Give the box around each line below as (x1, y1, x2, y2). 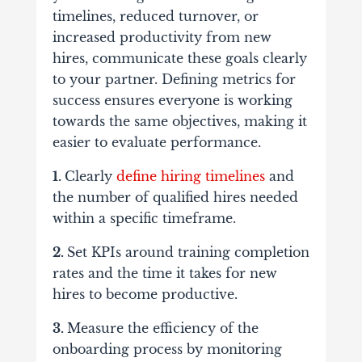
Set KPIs (66, 243, 121, 260)
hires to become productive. (52, 285, 238, 302)
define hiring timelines (116, 167, 265, 184)
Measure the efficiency (66, 319, 216, 336)
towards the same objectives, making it (52, 112, 307, 129)
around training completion (120, 243, 309, 260)
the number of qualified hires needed (52, 188, 298, 205)
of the (215, 319, 259, 336)
